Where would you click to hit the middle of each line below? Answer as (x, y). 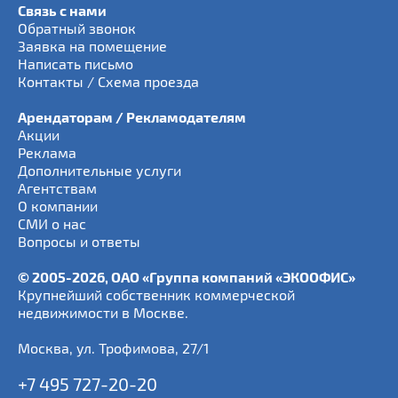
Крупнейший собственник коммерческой (156, 295)
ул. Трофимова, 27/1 (143, 348)
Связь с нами (62, 10)
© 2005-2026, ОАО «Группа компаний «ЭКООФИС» (187, 277)
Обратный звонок (77, 28)
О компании (58, 206)
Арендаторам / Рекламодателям (132, 117)
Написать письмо (76, 64)
